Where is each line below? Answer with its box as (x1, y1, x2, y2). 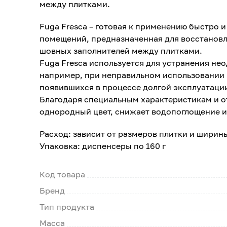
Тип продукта (40, 202, 94, 212)
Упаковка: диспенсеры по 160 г (40, 141, 166, 151)
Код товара (40, 169, 85, 179)
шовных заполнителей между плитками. (40, 46, 202, 56)
